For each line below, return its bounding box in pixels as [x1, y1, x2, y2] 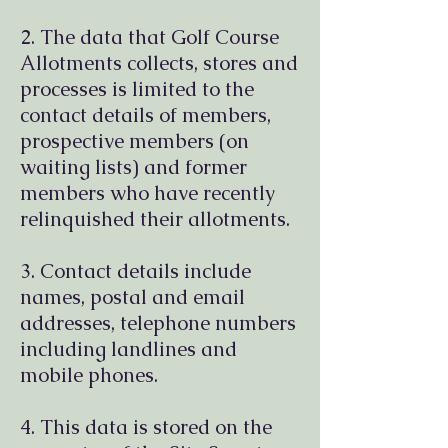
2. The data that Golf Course [20, 24, 279, 50]
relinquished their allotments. [20, 206, 290, 232]
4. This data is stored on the [20, 414, 272, 440]
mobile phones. [20, 362, 158, 388]
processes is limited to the [20, 76, 254, 102]
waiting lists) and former [20, 154, 247, 180]
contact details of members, [20, 102, 271, 128]
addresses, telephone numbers [20, 310, 296, 336]
